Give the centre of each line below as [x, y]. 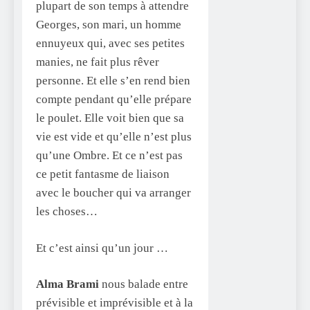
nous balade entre [145, 284]
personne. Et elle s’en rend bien [113, 81]
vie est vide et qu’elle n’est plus [114, 137]
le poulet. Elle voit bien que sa [110, 118]
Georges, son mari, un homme [109, 25]
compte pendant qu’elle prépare [114, 100]
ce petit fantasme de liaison [103, 174]
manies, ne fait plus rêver [98, 62]
